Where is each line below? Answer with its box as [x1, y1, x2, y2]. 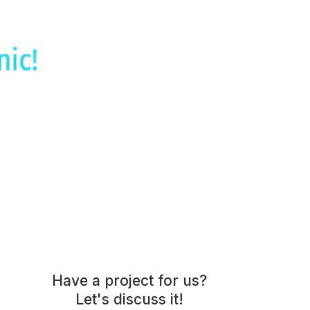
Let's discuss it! [75, 291, 184, 309]
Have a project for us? [52, 272, 208, 290]
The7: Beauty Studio [149, 84, 255, 98]
